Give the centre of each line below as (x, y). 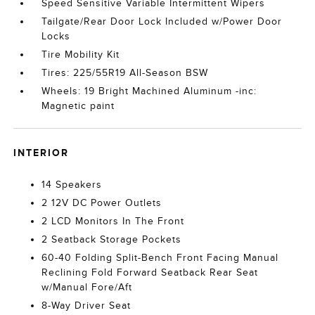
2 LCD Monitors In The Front (113, 221)
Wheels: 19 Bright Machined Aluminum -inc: (149, 91)
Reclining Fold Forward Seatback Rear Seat (150, 272)
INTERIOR (41, 153)
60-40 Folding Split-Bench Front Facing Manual (160, 258)
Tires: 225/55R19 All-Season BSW (125, 73)
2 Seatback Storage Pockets (112, 239)
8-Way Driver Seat (86, 306)
